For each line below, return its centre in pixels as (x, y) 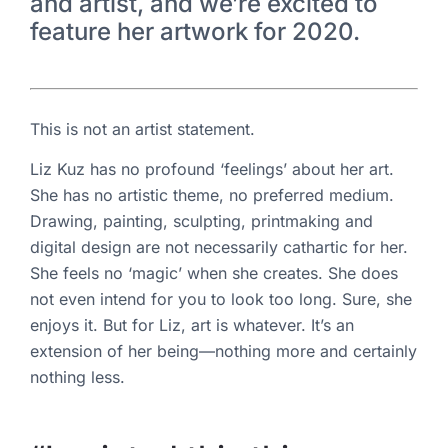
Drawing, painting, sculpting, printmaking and (201, 221)
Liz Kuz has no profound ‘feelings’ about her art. (212, 169)
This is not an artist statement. (145, 128)
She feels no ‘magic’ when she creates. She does (214, 273)
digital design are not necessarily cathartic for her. (219, 247)
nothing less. (80, 377)
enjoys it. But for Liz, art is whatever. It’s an (192, 325)
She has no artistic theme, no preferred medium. (212, 195)
